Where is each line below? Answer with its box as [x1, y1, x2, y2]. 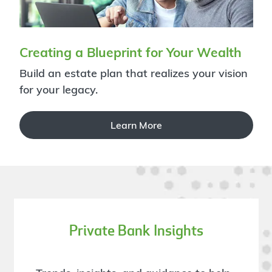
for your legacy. [19, 82, 98, 97]
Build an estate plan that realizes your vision [19, 66, 248, 80]
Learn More [110, 119, 162, 132]
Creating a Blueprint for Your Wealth [19, 44, 242, 61]
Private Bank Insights [69, 221, 203, 240]
